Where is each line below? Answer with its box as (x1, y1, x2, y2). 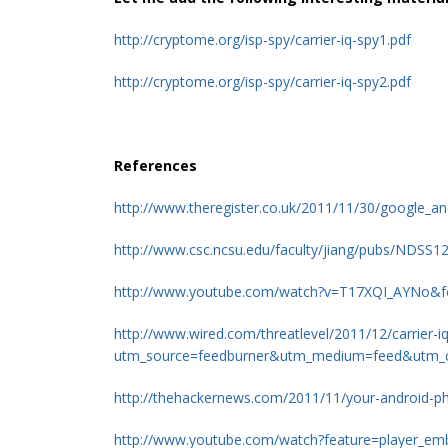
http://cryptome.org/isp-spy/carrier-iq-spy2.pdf (114, 71, 411, 91)
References (114, 155, 197, 175)
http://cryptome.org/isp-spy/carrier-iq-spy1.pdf (114, 29, 411, 49)
